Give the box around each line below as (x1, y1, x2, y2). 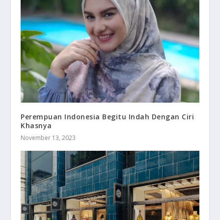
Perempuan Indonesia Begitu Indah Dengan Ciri (21, 111, 194, 121)
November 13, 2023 (21, 133, 76, 142)
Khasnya (21, 120, 52, 130)
